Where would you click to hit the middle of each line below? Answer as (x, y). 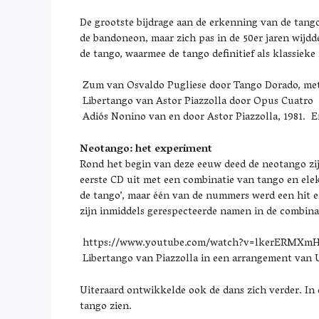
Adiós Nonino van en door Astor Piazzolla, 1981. (194, 117)
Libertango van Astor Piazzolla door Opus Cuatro (197, 102)
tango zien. (106, 307)
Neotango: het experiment (146, 149)
